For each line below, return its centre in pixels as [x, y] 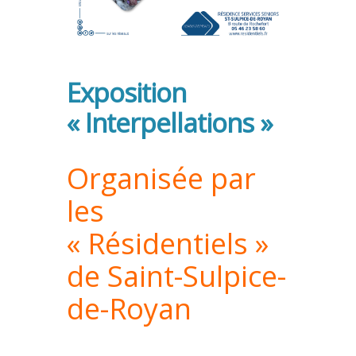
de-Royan [129, 309]
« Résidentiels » [168, 244]
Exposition [126, 93]
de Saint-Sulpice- [176, 277]
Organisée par [161, 179]
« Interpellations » [170, 123]
